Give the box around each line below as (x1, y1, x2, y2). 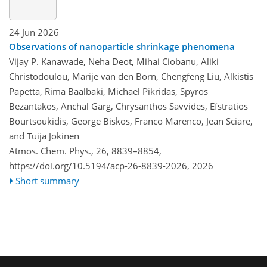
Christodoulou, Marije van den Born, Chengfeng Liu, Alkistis (9, 70, 253, 82)
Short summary (15, 174, 80, 187)
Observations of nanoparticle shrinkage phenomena (9, 40, 235, 52)
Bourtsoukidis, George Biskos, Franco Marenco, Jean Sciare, (9, 114, 253, 127)
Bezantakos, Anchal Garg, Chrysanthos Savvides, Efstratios (9, 100, 248, 112)
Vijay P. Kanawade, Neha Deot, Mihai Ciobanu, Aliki (9, 55, 219, 67)
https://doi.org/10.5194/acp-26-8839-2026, (9, 159, 190, 172)
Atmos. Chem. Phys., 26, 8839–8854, (9, 144, 162, 157)
